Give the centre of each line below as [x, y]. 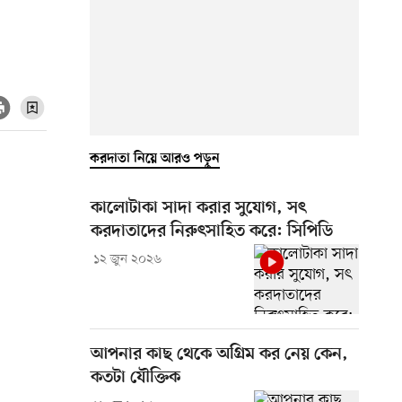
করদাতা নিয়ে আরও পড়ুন [155, 158]
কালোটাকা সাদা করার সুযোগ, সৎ [198, 208]
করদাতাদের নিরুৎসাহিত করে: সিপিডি [212, 232]
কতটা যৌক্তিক [135, 378]
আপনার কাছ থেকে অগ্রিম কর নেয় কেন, [219, 354]
